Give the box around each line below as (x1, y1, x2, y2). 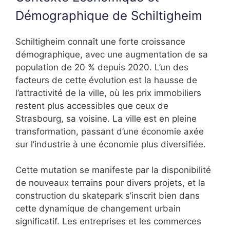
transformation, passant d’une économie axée (15, 126, 204, 137)
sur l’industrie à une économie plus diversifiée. (15, 139, 206, 149)
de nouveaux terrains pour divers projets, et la (15, 178, 205, 188)
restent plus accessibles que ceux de (15, 100, 168, 111)
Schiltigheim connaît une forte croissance (15, 36, 185, 47)
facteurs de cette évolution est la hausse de (15, 74, 197, 85)
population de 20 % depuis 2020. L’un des (15, 62, 188, 72)
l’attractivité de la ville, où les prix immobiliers (15, 87, 201, 98)
